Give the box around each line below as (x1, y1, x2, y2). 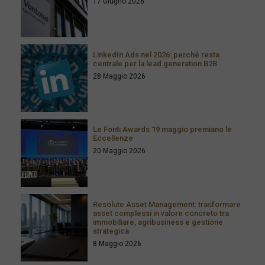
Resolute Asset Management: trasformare (93, 199, 241, 209)
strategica (93, 226, 130, 235)
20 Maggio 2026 (93, 147, 146, 156)
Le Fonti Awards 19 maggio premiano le (93, 125, 232, 134)
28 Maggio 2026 (93, 72, 146, 80)
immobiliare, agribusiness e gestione (93, 217, 224, 227)
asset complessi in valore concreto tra (93, 208, 230, 218)
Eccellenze (93, 134, 134, 143)
